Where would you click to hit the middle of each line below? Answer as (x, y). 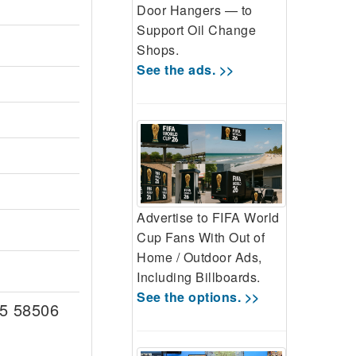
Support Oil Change (196, 29)
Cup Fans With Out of (201, 238)
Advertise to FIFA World (208, 218)
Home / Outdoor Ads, (199, 257)
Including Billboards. (199, 277)
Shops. (158, 49)
